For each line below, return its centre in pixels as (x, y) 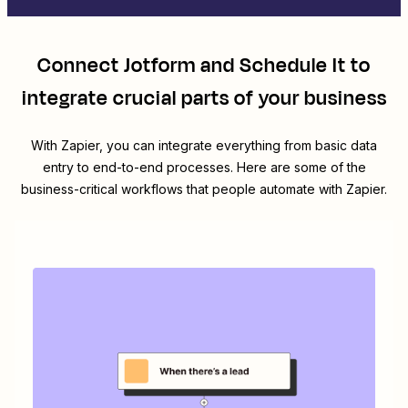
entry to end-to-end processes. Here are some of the (204, 168)
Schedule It (293, 66)
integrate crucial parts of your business (204, 99)
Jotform (160, 66)
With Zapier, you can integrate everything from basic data (204, 146)
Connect (81, 66)
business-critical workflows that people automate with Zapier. (204, 189)
